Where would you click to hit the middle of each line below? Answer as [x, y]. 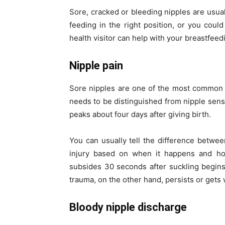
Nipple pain [96, 66]
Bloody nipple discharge [128, 207]
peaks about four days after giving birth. [140, 115]
